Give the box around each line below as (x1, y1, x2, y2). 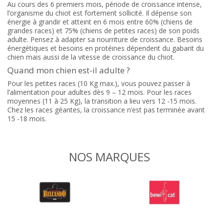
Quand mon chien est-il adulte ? (7, 64, 130, 76)
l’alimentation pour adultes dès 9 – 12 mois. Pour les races (7, 87, 192, 97)
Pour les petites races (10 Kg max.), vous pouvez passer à (7, 78, 190, 88)
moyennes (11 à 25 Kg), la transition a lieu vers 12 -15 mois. (7, 96, 197, 106)
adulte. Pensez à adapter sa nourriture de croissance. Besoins (7, 34, 202, 44)
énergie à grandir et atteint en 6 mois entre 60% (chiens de (7, 17, 193, 26)
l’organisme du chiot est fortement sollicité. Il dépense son (7, 8, 192, 18)
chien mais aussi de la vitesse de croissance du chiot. (7, 52, 175, 62)
